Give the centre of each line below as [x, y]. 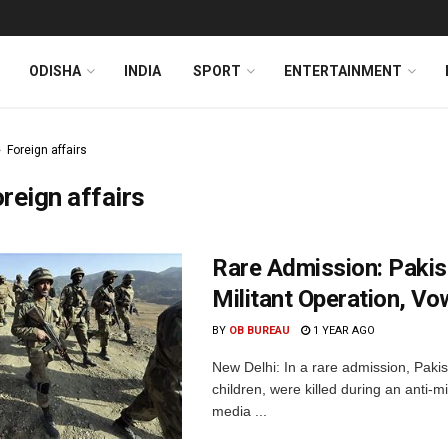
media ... [239, 411]
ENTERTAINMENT [343, 71]
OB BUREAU [259, 330]
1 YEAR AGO [342, 330]
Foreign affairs [47, 150]
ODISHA [55, 71]
